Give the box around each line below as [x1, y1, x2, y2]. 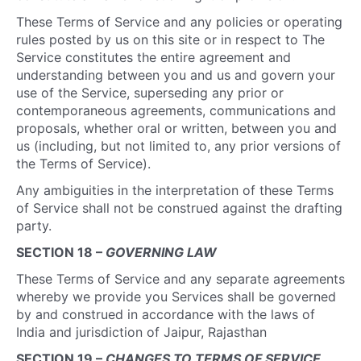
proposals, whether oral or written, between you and [16, 120, 337, 136]
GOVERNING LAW [106, 244, 217, 260]
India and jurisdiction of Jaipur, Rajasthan [16, 324, 267, 340]
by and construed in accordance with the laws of [16, 306, 315, 322]
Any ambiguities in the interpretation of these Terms [16, 182, 334, 198]
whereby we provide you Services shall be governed [16, 288, 336, 305]
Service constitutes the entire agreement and [16, 49, 291, 65]
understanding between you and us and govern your [16, 67, 335, 83]
